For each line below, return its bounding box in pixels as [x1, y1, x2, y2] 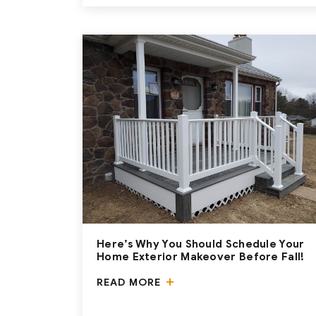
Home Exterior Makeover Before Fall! [97, 250, 305, 263]
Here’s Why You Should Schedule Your [97, 238, 305, 250]
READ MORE [97, 276, 164, 288]
